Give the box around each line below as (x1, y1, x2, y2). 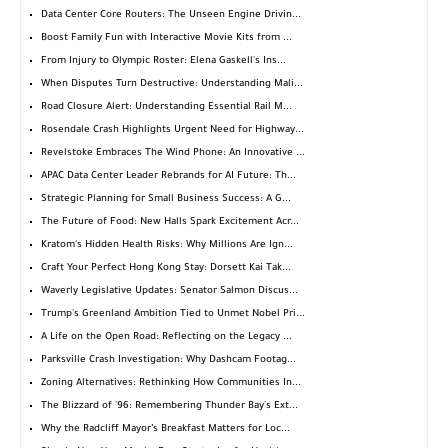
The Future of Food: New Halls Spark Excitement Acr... (41, 217, 299, 229)
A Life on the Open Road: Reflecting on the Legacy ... (41, 332, 292, 344)
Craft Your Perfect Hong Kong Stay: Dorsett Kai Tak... (41, 263, 291, 275)
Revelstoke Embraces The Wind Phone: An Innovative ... (41, 148, 305, 160)
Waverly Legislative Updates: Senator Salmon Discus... (41, 286, 298, 298)
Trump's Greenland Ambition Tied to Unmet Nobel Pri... (41, 309, 305, 321)
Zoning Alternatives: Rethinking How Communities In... (41, 378, 301, 390)
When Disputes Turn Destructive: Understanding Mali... (41, 79, 303, 91)
